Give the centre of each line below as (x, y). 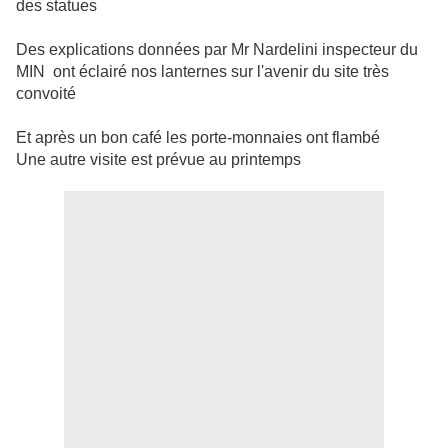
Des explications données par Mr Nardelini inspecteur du (217, 50)
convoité (46, 94)
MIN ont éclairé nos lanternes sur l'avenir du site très (202, 72)
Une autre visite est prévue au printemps (158, 160)
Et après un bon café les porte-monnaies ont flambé (198, 138)
